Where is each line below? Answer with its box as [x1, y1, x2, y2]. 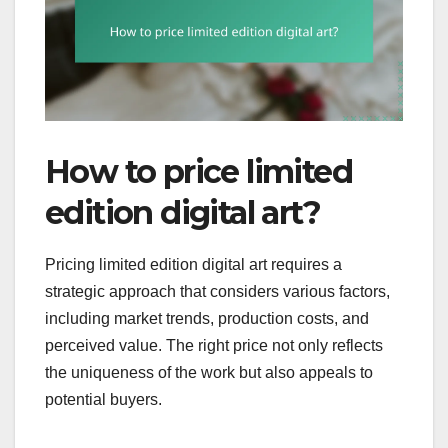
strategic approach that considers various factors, [45, 282, 390, 300]
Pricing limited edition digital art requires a [45, 255, 342, 273]
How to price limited [45, 151, 352, 191]
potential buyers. [45, 390, 162, 408]
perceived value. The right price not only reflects [45, 336, 383, 354]
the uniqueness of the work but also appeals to [45, 363, 373, 381]
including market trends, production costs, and [45, 309, 369, 327]
